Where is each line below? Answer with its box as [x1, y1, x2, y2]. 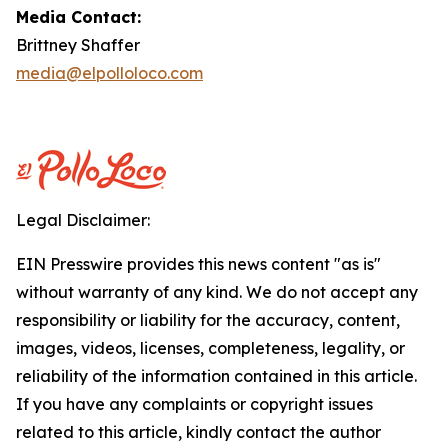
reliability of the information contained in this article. [16, 366, 417, 386]
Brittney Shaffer [16, 35, 140, 55]
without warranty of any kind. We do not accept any [16, 282, 418, 302]
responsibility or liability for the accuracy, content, [16, 310, 400, 330]
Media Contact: [16, 7, 141, 27]
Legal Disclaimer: [16, 210, 150, 230]
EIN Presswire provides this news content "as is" [16, 254, 381, 274]
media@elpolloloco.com [16, 63, 203, 83]
